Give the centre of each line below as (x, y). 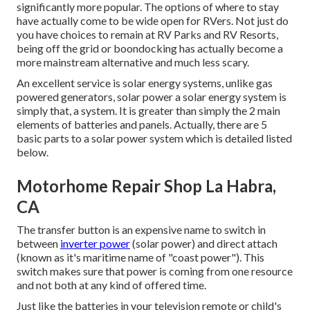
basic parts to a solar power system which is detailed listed (154, 138)
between (38, 243)
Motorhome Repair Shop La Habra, (146, 185)
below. (33, 152)
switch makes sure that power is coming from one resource (155, 271)
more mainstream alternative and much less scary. (133, 62)
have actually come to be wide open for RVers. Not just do (153, 20)
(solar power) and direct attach (204, 243)
